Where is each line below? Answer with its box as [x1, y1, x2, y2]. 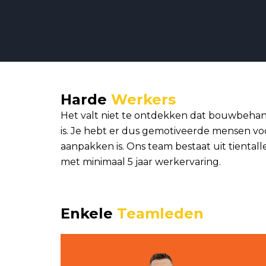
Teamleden [117, 205, 204, 223]
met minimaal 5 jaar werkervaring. [61, 156, 221, 167]
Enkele [61, 205, 117, 223]
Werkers [111, 90, 176, 108]
